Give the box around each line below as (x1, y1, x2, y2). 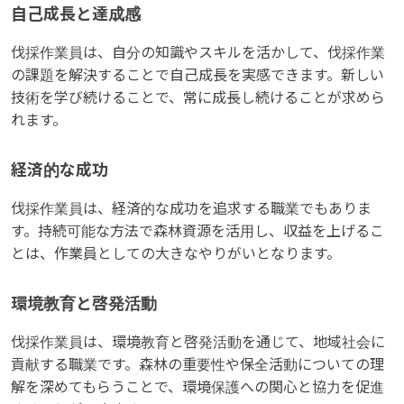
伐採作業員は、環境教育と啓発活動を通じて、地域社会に (11, 334, 385, 350)
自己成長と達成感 (11, 5, 141, 23)
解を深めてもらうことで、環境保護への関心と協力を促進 (11, 379, 384, 395)
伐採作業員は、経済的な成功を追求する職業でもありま (11, 200, 372, 216)
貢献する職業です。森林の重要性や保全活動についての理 (11, 356, 384, 372)
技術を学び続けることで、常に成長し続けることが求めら (11, 89, 385, 106)
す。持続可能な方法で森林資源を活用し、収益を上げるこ (11, 223, 384, 239)
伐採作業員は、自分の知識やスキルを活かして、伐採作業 (11, 44, 385, 60)
